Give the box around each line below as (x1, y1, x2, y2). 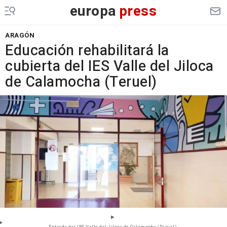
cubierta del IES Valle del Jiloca (5, 56, 214, 77)
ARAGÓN (5, 30, 34, 40)
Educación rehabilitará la (5, 40, 169, 61)
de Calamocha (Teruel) (5, 71, 157, 93)
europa (69, 1, 117, 22)
